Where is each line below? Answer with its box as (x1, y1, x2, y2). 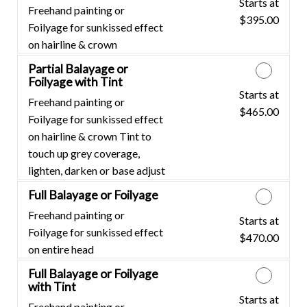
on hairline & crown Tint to (28, 129, 151, 143)
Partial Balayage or (28, 61, 128, 76)
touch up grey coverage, (28, 146, 140, 160)
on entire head (28, 242, 94, 256)
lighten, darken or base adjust (28, 163, 165, 177)
